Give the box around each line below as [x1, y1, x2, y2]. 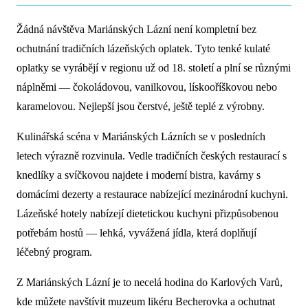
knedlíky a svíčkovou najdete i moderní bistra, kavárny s [16, 169, 261, 181]
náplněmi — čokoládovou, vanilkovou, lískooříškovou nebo [16, 81, 277, 93]
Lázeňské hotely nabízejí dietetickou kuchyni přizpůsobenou [16, 208, 278, 220]
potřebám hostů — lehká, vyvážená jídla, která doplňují [16, 227, 256, 239]
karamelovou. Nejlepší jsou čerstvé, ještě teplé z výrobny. [16, 100, 265, 113]
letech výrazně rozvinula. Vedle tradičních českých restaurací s [16, 150, 287, 162]
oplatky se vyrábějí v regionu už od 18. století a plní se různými [16, 62, 291, 74]
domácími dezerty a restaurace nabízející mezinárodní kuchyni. [16, 188, 288, 201]
